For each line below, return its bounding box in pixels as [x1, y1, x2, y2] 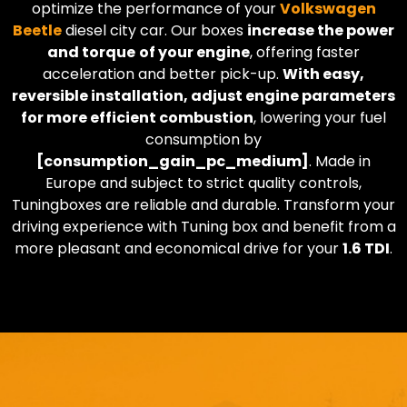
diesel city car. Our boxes [62, 20, 247, 42]
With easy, [283, 64, 364, 85]
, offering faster [250, 42, 360, 64]
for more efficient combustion [21, 107, 253, 129]
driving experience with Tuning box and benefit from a [11, 216, 396, 238]
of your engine [139, 42, 250, 64]
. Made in [309, 151, 371, 173]
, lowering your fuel [253, 107, 386, 129]
